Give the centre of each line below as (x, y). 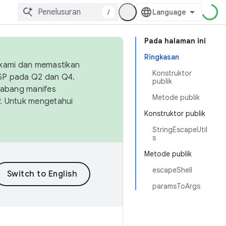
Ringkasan (162, 57)
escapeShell (172, 170)
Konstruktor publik (175, 114)
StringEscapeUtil (180, 130)
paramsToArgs (176, 186)
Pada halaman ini (175, 41)
